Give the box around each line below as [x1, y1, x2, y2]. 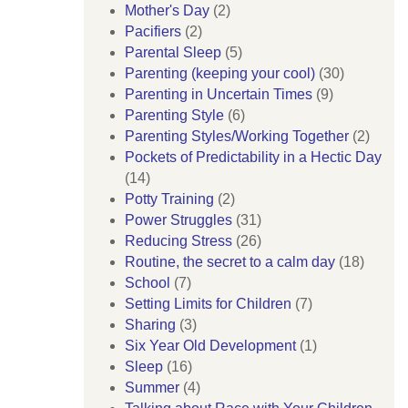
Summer [125, 380, 179, 396]
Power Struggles [125, 212, 232, 229]
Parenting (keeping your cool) [125, 66, 315, 82]
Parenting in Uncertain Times [125, 87, 312, 103]
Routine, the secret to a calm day [125, 254, 335, 270]
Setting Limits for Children [125, 296, 291, 312]
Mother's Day [125, 3, 209, 19]
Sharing [125, 317, 176, 333]
